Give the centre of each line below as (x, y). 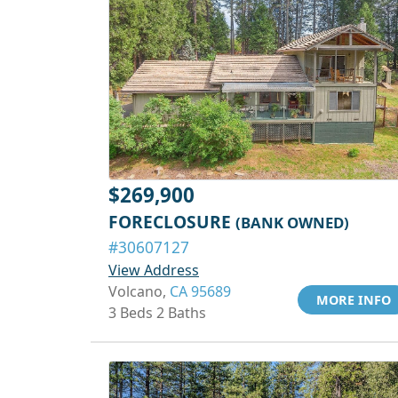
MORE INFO (354, 300)
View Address (154, 270)
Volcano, (139, 291)
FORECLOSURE (172, 222)
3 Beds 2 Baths (157, 313)
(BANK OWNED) (292, 223)
